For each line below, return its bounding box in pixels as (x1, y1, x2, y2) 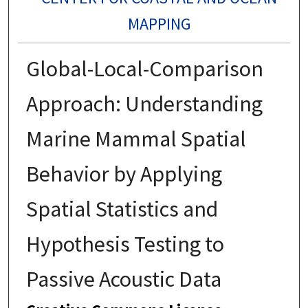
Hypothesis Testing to (25, 230, 224, 258)
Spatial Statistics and (25, 195, 218, 223)
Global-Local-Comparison (25, 54, 263, 82)
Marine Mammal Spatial (25, 124, 246, 153)
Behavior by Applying (25, 159, 222, 188)
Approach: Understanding (25, 89, 263, 118)
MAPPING (127, 12, 191, 34)
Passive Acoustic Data (25, 265, 221, 293)
